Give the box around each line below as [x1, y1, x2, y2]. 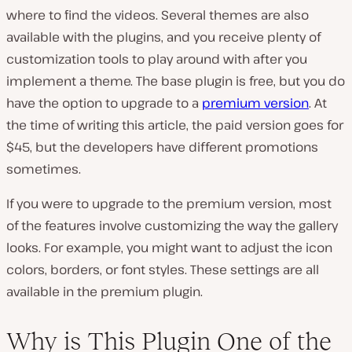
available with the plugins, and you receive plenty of [6, 28, 321, 46]
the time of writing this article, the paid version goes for [6, 116, 343, 134]
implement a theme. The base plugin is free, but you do [6, 72, 345, 90]
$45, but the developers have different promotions [6, 138, 318, 156]
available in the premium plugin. [6, 283, 203, 301]
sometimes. [6, 160, 81, 178]
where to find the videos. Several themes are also [6, 6, 309, 24]
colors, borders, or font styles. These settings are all [6, 261, 319, 279]
